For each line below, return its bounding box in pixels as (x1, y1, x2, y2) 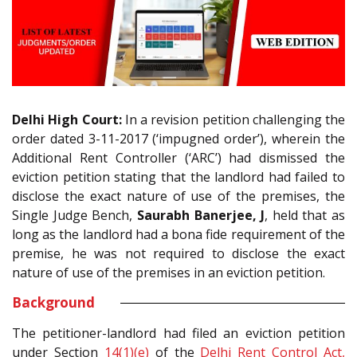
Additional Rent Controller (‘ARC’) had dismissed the (12, 149, 345, 167)
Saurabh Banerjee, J (136, 206, 265, 225)
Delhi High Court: (12, 111, 122, 129)
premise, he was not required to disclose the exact (12, 245, 345, 263)
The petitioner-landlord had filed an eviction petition (12, 324, 345, 343)
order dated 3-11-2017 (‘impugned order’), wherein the (12, 130, 345, 148)
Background (12, 293, 95, 312)
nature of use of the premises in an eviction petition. (12, 264, 325, 282)
